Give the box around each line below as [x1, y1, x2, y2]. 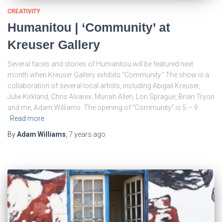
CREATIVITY [7, 7, 40, 15]
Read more [10, 114, 44, 122]
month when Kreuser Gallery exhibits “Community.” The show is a [7, 70, 209, 79]
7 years [69, 130, 92, 138]
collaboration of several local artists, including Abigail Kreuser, [7, 81, 200, 90]
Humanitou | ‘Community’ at [7, 20, 170, 34]
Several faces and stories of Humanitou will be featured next [7, 59, 193, 68]
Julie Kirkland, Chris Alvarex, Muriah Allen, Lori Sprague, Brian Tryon [7, 92, 215, 101]
